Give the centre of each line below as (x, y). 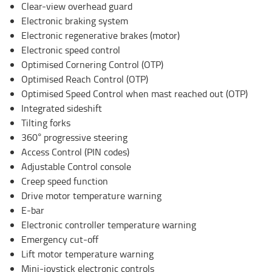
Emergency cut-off (60, 240)
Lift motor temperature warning (87, 254)
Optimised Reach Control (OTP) (85, 79)
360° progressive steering (74, 138)
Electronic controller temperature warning (109, 225)
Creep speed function (65, 181)
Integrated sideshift (62, 108)
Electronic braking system (75, 21)
